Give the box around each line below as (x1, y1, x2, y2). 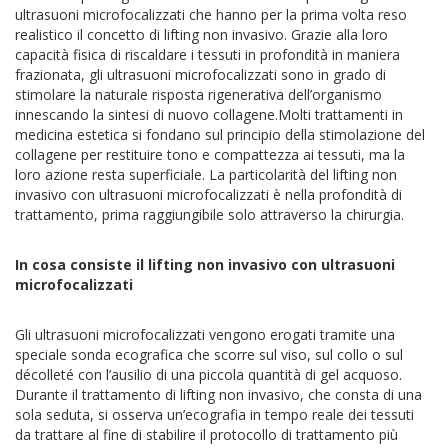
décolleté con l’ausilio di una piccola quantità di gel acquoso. (15, 364, 402, 384)
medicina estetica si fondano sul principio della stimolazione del (15, 124, 425, 144)
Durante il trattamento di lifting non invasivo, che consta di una (15, 384, 422, 404)
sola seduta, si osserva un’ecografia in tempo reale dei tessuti (15, 404, 414, 424)
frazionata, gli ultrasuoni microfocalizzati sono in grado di (15, 64, 386, 84)
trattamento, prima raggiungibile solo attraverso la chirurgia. (15, 204, 404, 224)
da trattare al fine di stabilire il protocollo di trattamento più (15, 424, 398, 444)
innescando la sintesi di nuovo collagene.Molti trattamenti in (15, 104, 403, 124)
